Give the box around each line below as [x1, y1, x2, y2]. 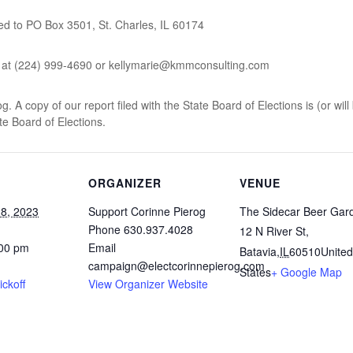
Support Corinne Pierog [88, 203, 206, 219]
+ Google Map [271, 263, 342, 280]
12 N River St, [240, 222, 309, 239]
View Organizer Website [88, 275, 208, 292]
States [240, 263, 271, 280]
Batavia [240, 243, 277, 259]
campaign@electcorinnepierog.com [88, 257, 265, 273]
